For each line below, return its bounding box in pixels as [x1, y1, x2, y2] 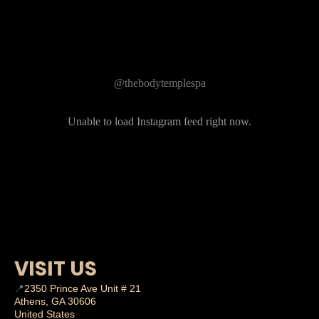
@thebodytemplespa [113, 77, 206, 89]
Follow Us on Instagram [76, 52, 243, 70]
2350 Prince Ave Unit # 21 [24, 283, 141, 294]
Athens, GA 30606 [14, 296, 96, 307]
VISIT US [14, 255, 97, 283]
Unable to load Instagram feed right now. [68, 115, 251, 127]
